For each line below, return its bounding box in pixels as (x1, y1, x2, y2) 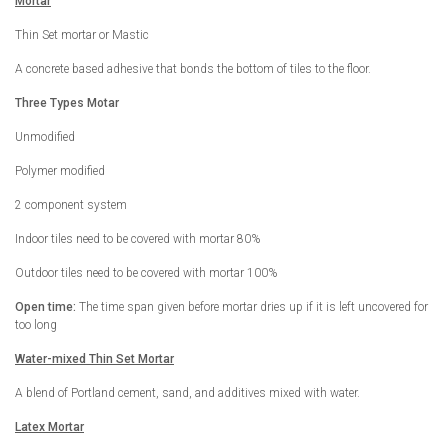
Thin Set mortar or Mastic (15, 27, 149, 42)
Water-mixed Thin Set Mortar (15, 351, 174, 366)
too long (15, 317, 57, 332)
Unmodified (15, 129, 75, 144)
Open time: (15, 299, 76, 314)
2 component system (15, 197, 127, 212)
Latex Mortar (15, 419, 84, 434)
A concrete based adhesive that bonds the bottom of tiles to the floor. (15, 61, 371, 76)
